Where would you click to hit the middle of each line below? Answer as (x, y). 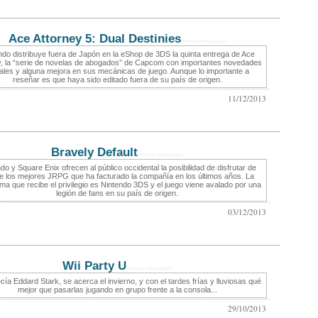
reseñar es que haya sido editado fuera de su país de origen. (117, 80)
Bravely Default (94, 152)
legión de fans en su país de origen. (117, 193)
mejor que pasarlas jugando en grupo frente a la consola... (117, 290)
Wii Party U (94, 266)
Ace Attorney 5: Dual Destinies (94, 39)
